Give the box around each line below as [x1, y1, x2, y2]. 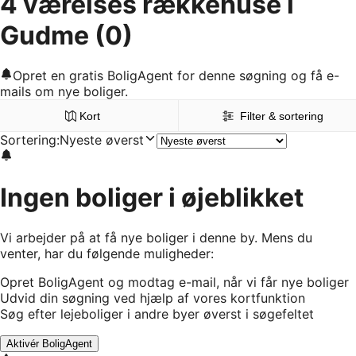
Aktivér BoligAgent [6, 338, 92, 350]
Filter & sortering [240, 110, 324, 123]
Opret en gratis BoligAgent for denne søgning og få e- [13, 68, 339, 84]
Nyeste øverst [60, 132, 144, 149]
